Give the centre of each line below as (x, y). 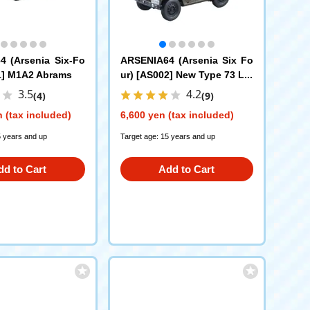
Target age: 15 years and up (167, 136)
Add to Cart (186, 169)
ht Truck (139, 89)
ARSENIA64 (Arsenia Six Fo (186, 60)
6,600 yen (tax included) (177, 115)
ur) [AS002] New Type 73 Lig (186, 75)
